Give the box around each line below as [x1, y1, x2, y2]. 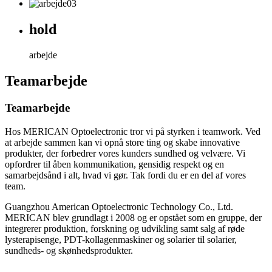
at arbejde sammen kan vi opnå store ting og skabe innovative [5, 137, 240, 148]
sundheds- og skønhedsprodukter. [5, 245, 133, 256]
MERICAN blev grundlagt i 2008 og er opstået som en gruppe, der [5, 212, 262, 223]
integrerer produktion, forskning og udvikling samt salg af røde [5, 223, 245, 234]
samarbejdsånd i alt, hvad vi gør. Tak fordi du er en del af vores [5, 169, 246, 180]
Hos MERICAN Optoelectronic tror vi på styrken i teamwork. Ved [5, 126, 260, 137]
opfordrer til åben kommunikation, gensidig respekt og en [5, 158, 224, 169]
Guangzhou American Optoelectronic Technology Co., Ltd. [5, 201, 233, 212]
